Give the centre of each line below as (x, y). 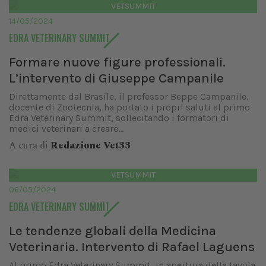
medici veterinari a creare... (66, 129)
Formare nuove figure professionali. (117, 62)
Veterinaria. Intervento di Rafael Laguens (132, 247)
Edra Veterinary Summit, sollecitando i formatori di (119, 118)
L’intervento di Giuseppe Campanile (116, 78)
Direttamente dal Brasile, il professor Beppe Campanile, (129, 96)
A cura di (30, 145)
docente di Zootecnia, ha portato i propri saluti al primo (129, 107)
